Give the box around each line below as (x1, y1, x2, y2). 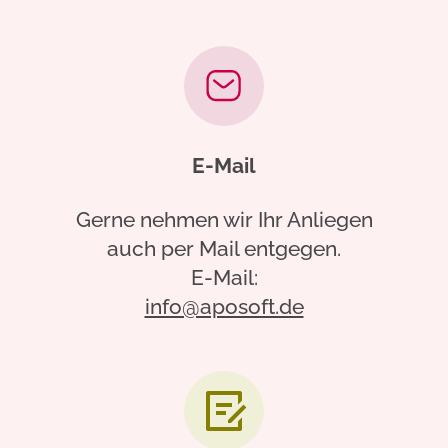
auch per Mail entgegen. (107, 235, 341, 261)
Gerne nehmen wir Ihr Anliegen (75, 206, 373, 232)
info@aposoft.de (144, 293, 304, 319)
